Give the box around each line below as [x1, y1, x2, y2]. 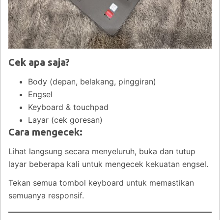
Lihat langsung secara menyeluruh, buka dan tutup [8, 146, 195, 156]
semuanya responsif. [8, 190, 84, 200]
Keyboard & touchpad [28, 102, 109, 112]
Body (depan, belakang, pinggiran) [28, 76, 156, 86]
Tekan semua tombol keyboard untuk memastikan [8, 177, 194, 188]
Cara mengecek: [8, 126, 82, 137]
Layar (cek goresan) [28, 114, 103, 125]
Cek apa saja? [8, 56, 70, 68]
